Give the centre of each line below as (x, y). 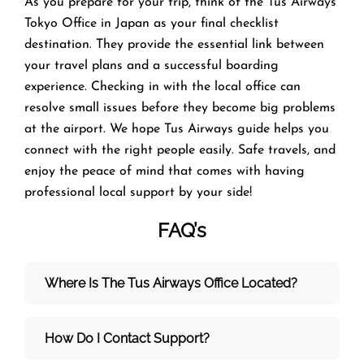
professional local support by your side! (138, 192)
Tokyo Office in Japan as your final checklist (152, 23)
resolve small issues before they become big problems (180, 108)
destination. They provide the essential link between (174, 44)
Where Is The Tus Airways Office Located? (171, 283)
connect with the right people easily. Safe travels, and (180, 150)
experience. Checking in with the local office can (162, 87)
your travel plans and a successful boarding (152, 65)
